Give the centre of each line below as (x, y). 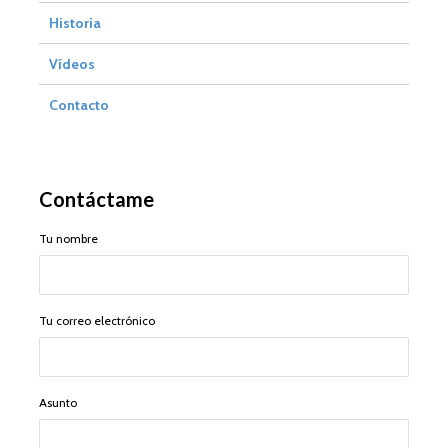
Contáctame (96, 199)
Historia (75, 23)
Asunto (58, 403)
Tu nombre (68, 239)
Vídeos (72, 64)
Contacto (79, 105)
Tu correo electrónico (97, 321)
